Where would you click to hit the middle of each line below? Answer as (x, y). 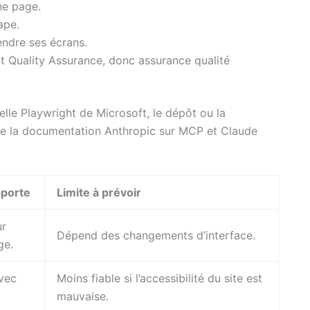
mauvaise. (83, 297)
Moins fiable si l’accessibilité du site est (159, 279)
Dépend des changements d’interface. (156, 236)
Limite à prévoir (99, 193)
